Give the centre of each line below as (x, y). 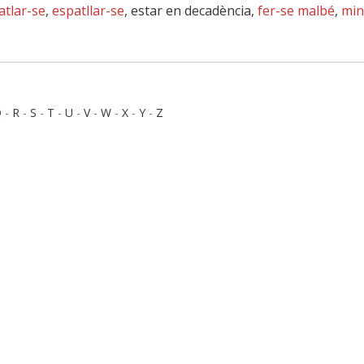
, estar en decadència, (191, 11)
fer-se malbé (296, 11)
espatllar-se (88, 11)
